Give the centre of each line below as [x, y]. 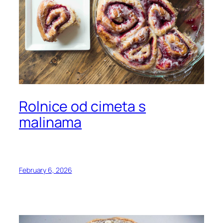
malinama [51, 122]
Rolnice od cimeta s [83, 107]
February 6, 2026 [46, 170]
